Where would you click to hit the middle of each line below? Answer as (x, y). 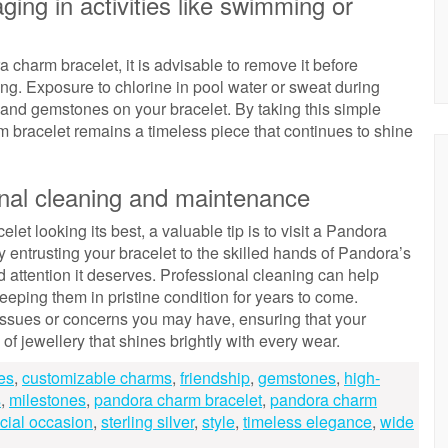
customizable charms (97, 377)
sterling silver (147, 421)
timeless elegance (307, 421)
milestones (47, 399)
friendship (215, 377)
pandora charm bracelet (178, 399)
